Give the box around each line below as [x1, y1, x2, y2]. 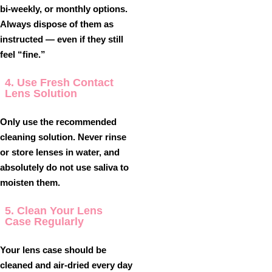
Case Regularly [5, 216, 84, 228]
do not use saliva [46, 162, 118, 172]
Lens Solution [5, 87, 77, 100]
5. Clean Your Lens [5, 205, 103, 217]
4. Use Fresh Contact [5, 76, 114, 89]
